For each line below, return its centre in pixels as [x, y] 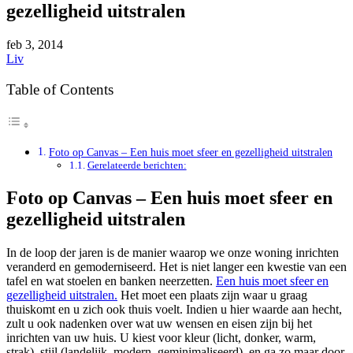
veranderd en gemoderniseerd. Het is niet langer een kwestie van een [176, 266]
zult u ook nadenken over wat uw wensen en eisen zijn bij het [159, 323]
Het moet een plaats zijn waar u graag [212, 295]
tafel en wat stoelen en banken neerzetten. [111, 281]
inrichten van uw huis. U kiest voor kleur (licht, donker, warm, [161, 337]
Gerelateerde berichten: [137, 165]
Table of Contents [60, 89]
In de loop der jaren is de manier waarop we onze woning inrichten [173, 252]
